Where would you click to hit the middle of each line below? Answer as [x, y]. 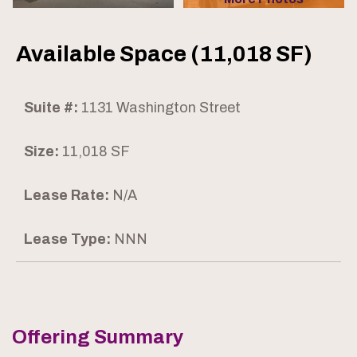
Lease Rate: [67, 196]
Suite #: [51, 108]
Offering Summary [98, 337]
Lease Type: [67, 239]
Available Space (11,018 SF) [164, 54]
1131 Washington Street [159, 108]
